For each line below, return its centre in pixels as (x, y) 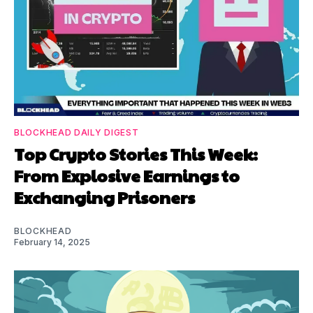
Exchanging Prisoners (104, 197)
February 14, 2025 (52, 242)
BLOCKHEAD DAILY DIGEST (77, 132)
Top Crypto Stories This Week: (136, 153)
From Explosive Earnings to (127, 175)
